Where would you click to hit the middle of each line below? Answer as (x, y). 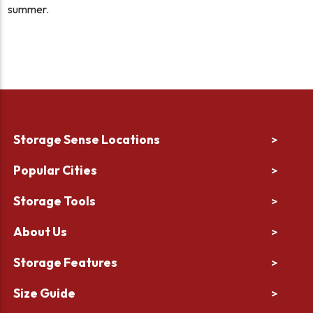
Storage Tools (55, 201)
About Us (41, 231)
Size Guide (45, 293)
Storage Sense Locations (87, 139)
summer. (29, 9)
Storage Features (66, 262)
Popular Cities (56, 170)
